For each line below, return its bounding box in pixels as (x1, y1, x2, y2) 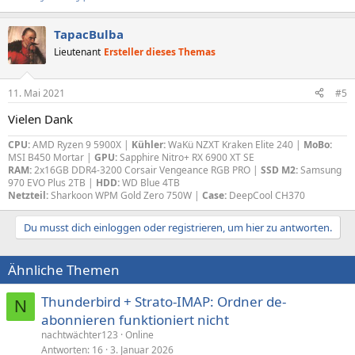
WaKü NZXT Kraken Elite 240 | (166, 137, 303, 151)
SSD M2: (261, 162, 300, 177)
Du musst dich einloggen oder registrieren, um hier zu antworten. (23, 219, 332, 235)
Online (125, 327, 154, 342)
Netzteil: (8, 188, 51, 202)
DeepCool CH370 (229, 188, 305, 202)
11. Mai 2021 (8, 86, 65, 100)
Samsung (300, 162, 342, 177)
